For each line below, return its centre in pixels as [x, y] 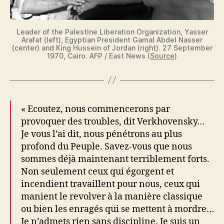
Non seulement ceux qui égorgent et [97, 171]
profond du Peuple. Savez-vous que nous [106, 146]
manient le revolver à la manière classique [112, 196]
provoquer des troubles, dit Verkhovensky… [113, 121]
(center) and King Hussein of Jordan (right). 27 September [112, 47]
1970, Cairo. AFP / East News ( [98, 55]
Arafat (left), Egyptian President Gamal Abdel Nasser [112, 39]
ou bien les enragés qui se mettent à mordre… [117, 209]
